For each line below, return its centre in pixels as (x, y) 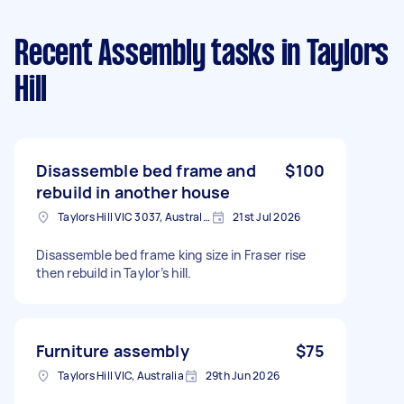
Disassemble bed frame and (146, 170)
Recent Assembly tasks (145, 55)
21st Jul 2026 (267, 216)
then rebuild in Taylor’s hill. (114, 272)
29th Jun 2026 (242, 375)
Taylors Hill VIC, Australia (121, 375)
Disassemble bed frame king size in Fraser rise (171, 254)
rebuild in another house (133, 192)
